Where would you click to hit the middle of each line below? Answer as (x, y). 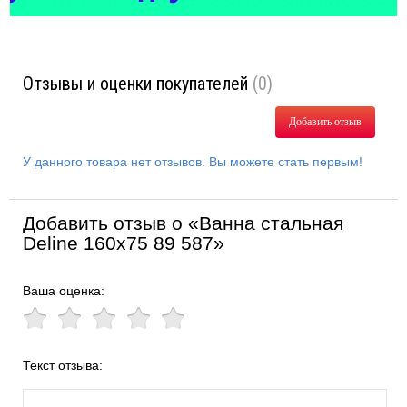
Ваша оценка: (64, 291)
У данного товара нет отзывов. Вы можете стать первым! (193, 162)
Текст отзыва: (63, 365)
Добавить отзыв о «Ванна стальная (183, 223)
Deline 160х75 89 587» (124, 243)
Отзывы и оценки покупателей (138, 84)
